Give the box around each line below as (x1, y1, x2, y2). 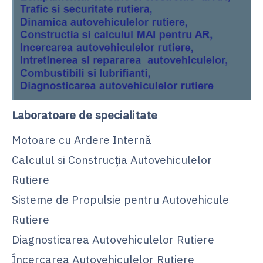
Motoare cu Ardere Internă (12, 131, 151, 147)
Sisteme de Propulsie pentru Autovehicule (12, 191, 229, 207)
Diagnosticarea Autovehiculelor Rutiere (12, 231, 214, 247)
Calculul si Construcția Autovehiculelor (12, 151, 212, 167)
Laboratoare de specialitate (12, 107, 157, 122)
